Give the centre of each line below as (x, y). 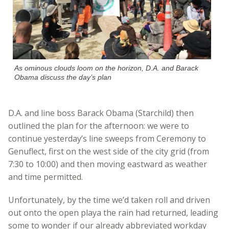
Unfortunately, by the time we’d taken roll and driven (109, 200)
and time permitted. (45, 177)
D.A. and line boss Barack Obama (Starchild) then (101, 113)
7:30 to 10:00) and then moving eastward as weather (108, 164)
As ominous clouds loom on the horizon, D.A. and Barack (107, 68)
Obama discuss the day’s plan (63, 77)
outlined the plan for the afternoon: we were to (99, 125)
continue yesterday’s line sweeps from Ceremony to (107, 138)
